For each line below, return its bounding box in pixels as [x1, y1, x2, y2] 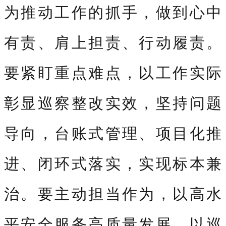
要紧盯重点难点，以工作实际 [4, 62, 222, 83]
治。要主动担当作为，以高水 [4, 183, 222, 204]
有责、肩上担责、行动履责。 [4, 31, 222, 52]
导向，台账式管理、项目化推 [4, 122, 222, 143]
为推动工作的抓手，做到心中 [4, 1, 222, 22]
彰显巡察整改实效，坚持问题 [4, 92, 222, 113]
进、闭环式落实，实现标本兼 [4, 152, 222, 174]
